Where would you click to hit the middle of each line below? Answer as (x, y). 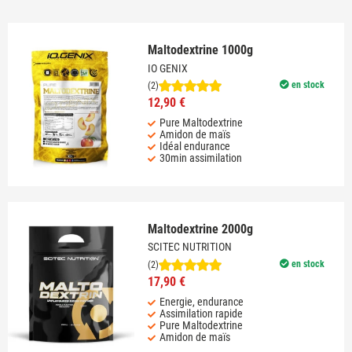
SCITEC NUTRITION (189, 247)
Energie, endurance (201, 301)
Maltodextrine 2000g (200, 229)
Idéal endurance (194, 146)
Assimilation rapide (201, 313)
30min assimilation (200, 158)
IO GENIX (167, 68)
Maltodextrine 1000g (200, 50)
